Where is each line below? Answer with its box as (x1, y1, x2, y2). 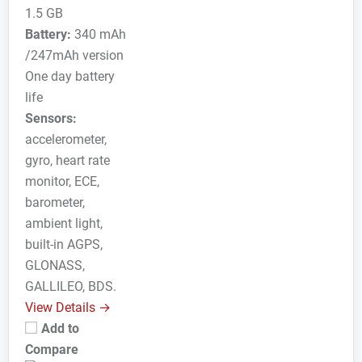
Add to (41, 321, 79, 336)
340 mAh (71, 27, 126, 42)
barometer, (25, 195, 85, 210)
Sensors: (25, 111, 77, 126)
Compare (25, 342, 78, 357)
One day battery (25, 69, 115, 84)
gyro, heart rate (25, 153, 110, 168)
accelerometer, (25, 132, 107, 147)
